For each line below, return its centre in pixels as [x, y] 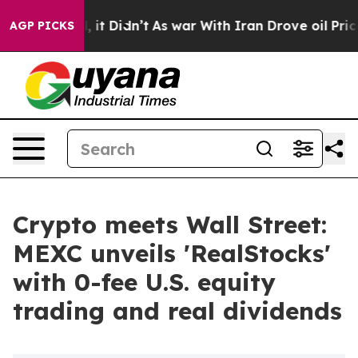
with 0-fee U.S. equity [144, 282]
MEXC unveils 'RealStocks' [172, 253]
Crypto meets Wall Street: [170, 225]
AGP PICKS [42, 26]
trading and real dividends [177, 311]
